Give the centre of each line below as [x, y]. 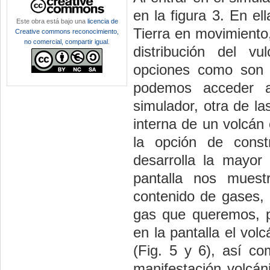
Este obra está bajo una [52, 21]
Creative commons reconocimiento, [67, 31]
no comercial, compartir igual [66, 42]
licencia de [102, 21]
